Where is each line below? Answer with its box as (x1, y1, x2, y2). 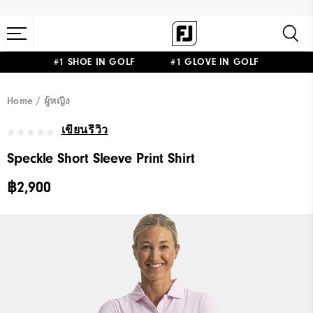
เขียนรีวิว (61, 123, 108, 136)
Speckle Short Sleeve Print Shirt (7, 150, 195, 166)
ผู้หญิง (44, 96, 71, 107)
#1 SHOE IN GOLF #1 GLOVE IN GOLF (53, 57, 260, 68)
